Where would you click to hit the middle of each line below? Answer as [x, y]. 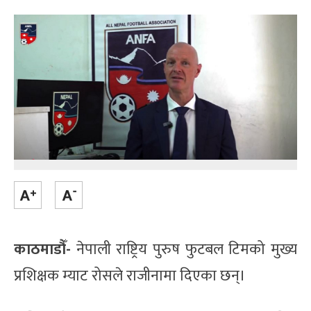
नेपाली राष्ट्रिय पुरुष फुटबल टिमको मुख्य [184, 250]
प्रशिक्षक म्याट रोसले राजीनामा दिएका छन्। [130, 276]
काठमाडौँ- [42, 250]
